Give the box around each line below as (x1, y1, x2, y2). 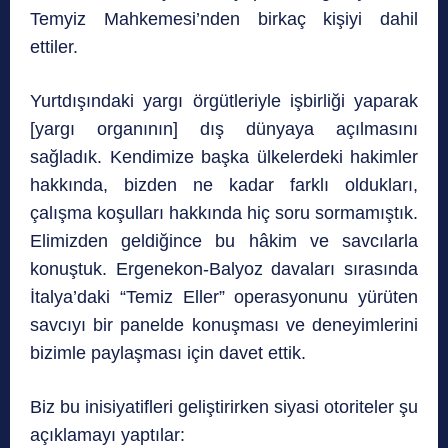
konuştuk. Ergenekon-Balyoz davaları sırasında (30, 259, 418, 280)
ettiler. (30, 37, 78, 58)
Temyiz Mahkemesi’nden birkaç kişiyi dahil (30, 9, 418, 30)
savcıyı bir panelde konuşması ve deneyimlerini (30, 315, 418, 336)
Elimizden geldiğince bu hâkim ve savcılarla (30, 231, 418, 252)
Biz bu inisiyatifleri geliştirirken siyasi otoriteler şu (30, 397, 418, 418)
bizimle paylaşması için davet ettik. (30, 343, 306, 364)
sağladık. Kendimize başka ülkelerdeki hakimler (30, 147, 418, 168)
